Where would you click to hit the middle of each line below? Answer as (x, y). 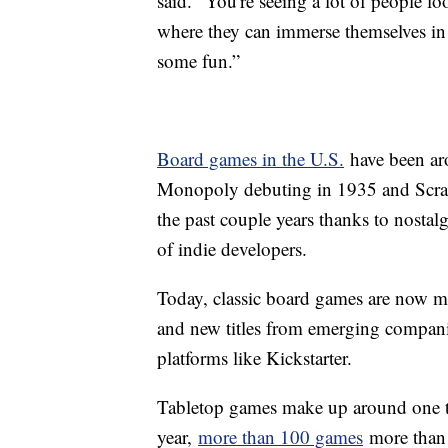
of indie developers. (232, 249)
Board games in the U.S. (250, 159)
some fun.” (198, 61)
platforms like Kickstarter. (254, 358)
